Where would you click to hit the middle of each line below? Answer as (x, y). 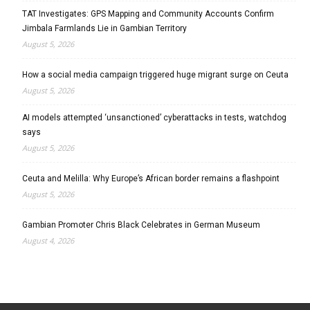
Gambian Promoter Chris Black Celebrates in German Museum (143, 225)
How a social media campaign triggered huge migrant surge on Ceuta (155, 75)
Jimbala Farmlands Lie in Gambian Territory (104, 29)
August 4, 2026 (48, 241)
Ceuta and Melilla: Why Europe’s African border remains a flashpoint (151, 179)
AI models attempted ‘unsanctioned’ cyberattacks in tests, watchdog (154, 118)
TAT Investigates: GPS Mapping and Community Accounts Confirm (148, 14)
